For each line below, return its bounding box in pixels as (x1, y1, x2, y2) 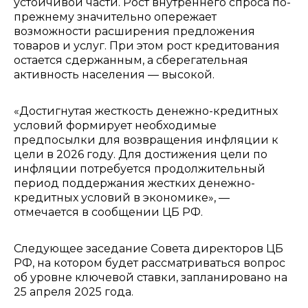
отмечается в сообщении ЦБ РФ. (14, 206, 203, 219)
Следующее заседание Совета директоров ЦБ (14, 242, 283, 255)
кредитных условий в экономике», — (14, 191, 230, 204)
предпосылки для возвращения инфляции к (14, 133, 278, 146)
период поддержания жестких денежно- (14, 177, 255, 190)
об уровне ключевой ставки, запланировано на (14, 271, 287, 284)
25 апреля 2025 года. (14, 285, 133, 298)
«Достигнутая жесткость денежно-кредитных (14, 104, 278, 118)
